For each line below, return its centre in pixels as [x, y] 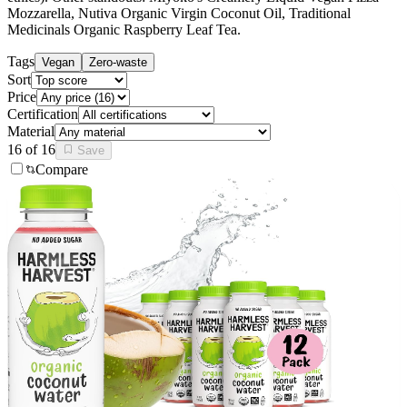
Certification [43, 114]
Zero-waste [118, 62]
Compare [62, 169]
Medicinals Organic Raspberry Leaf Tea [122, 29]
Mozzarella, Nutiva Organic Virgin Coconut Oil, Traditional [179, 13]
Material [31, 131]
